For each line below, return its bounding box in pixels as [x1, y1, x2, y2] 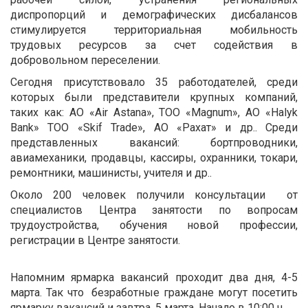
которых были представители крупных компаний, [10, 90, 298, 104]
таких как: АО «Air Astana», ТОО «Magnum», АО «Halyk [10, 105, 298, 119]
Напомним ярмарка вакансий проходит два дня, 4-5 [10, 270, 298, 284]
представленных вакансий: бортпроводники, [10, 135, 298, 149]
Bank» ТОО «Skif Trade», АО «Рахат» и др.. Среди [10, 120, 298, 134]
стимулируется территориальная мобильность [10, 23, 298, 36]
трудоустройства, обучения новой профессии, [10, 218, 298, 232]
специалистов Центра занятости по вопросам [10, 203, 298, 217]
